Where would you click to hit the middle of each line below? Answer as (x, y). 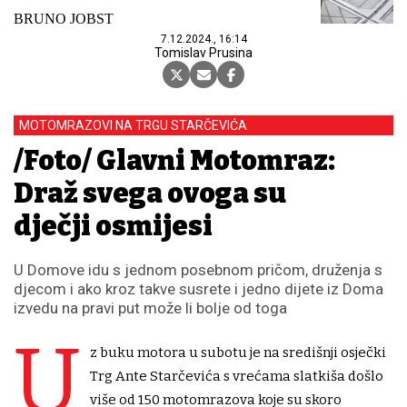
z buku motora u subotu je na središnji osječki (238, 353)
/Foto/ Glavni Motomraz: (174, 161)
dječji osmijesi (113, 227)
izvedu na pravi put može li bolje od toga (150, 308)
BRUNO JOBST (64, 19)
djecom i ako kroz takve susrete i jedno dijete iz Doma (199, 289)
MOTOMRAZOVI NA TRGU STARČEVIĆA (133, 126)
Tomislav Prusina (203, 53)
